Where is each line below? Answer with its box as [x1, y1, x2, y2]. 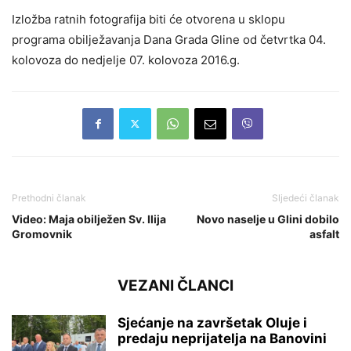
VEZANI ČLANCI [118, 276, 233, 295]
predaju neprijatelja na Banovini [118, 330, 327, 346]
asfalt [309, 226, 339, 241]
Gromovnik [12, 226, 72, 241]
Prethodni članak [12, 191, 86, 204]
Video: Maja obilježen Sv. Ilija [12, 212, 166, 226]
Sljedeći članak [272, 191, 339, 204]
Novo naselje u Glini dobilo [197, 212, 339, 226]
